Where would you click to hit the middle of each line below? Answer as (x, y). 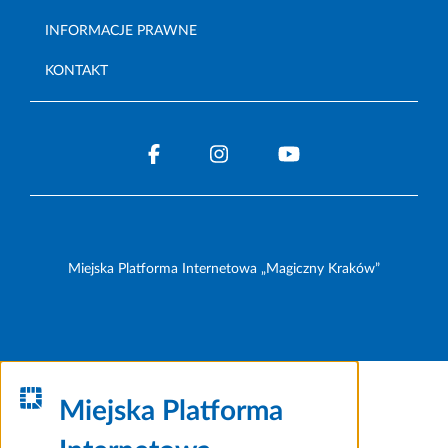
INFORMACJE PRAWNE (121, 30)
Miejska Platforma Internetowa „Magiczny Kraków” (224, 268)
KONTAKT (76, 70)
